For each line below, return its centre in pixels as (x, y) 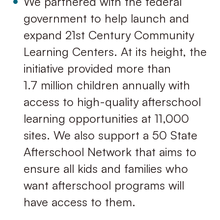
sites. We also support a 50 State (110, 135)
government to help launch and (106, 18)
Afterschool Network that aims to (110, 151)
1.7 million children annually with (107, 85)
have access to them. (79, 202)
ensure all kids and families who (106, 168)
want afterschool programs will (104, 185)
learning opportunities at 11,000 (106, 118)
